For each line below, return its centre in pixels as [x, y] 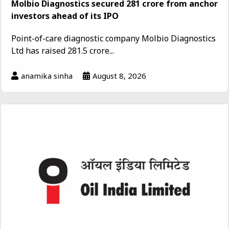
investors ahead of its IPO [65, 16]
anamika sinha [47, 75]
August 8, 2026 [119, 75]
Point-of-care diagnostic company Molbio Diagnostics [113, 38]
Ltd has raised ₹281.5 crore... [63, 50]
